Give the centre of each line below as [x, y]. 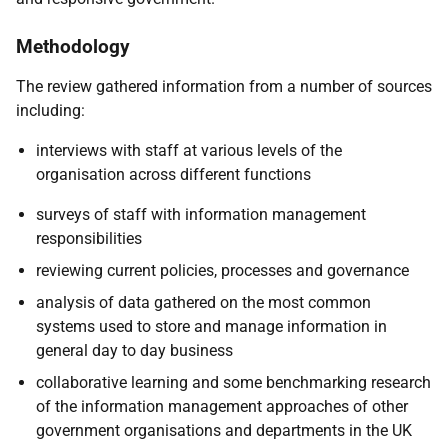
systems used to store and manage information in [211, 326]
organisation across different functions [173, 174]
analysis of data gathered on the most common [203, 302]
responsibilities [89, 238]
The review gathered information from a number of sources [224, 86]
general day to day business [134, 350]
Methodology [73, 46]
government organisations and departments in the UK [224, 430]
